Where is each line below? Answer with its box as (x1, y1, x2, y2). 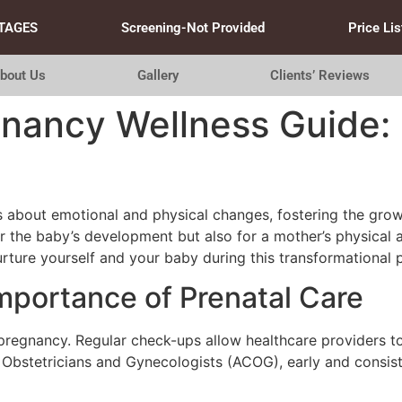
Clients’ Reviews (270, 67, 371, 83)
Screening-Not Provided (120, 19, 265, 36)
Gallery (136, 67, 179, 83)
